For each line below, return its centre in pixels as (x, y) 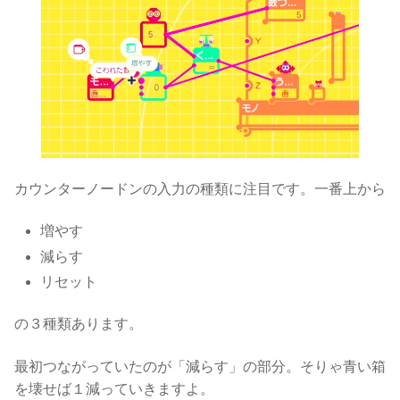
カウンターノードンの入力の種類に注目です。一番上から (200, 188)
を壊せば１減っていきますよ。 (114, 388)
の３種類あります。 (79, 324)
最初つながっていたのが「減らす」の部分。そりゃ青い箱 (200, 366)
